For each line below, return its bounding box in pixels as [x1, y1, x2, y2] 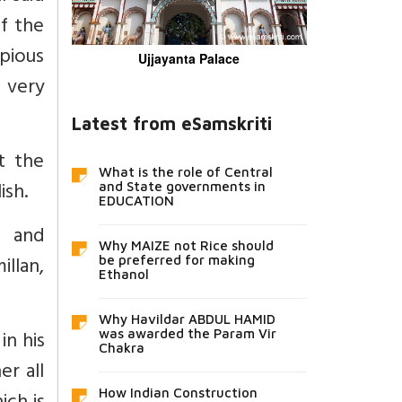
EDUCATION [98, 193, 174, 209]
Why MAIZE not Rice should [98, 238, 274, 254]
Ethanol [98, 267, 149, 283]
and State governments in [98, 179, 266, 195]
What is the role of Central [98, 164, 273, 180]
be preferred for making [98, 252, 255, 268]
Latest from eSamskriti [71, 113, 272, 135]
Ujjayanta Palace [138, 49, 240, 68]
